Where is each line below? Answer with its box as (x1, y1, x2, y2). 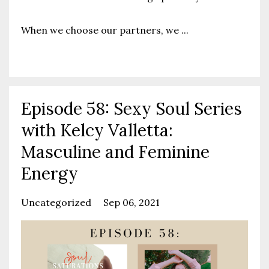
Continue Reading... (21, 50, 116, 62)
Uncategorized (21, 196, 94, 208)
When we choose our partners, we (21, 23, 181, 36)
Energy (21, 162, 78, 184)
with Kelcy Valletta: (21, 119, 173, 141)
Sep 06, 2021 (103, 196, 160, 208)
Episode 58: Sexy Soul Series (21, 97, 242, 119)
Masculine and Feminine (21, 141, 210, 163)
